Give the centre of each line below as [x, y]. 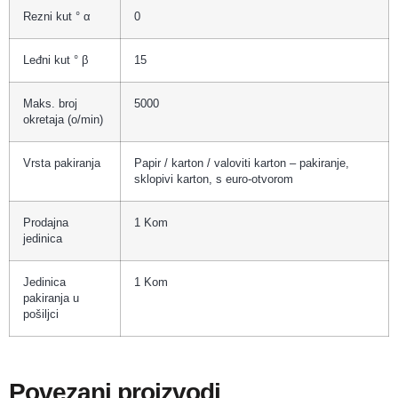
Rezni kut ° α [57, 16]
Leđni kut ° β [56, 60]
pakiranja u [51, 298]
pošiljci [41, 314]
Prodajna [46, 223]
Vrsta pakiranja [62, 163]
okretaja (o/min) [63, 119]
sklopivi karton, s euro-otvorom [214, 179]
